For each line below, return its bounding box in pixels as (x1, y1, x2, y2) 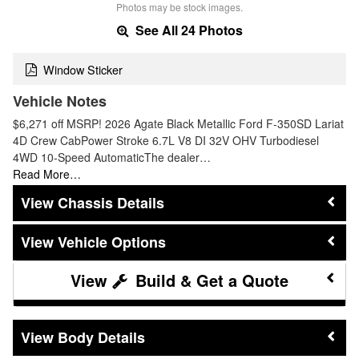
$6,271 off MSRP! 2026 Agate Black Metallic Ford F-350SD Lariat (13, 115, 344, 132)
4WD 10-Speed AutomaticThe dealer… (13, 149, 211, 166)
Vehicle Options (58, 231, 166, 252)
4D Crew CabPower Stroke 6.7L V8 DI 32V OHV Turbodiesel (13, 132, 319, 149)
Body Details (58, 326, 145, 348)
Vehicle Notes (13, 91, 107, 112)
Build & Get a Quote (131, 268, 288, 292)
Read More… (13, 166, 81, 183)
